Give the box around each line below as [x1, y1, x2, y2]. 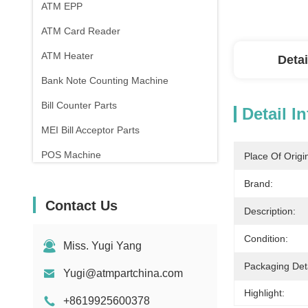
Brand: [244, 178, 273, 189]
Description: [244, 206, 296, 217]
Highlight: [244, 287, 285, 298]
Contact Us [45, 198, 118, 213]
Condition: [244, 233, 288, 244]
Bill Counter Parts [41, 100, 117, 111]
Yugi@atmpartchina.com [63, 267, 183, 279]
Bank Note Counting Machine [41, 75, 168, 86]
